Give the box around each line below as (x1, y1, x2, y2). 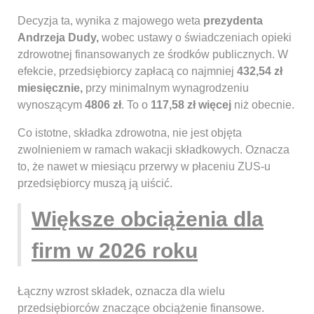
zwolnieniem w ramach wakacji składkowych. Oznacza (18, 144, 289, 156)
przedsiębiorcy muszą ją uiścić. (18, 177, 172, 190)
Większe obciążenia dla (32, 207, 264, 231)
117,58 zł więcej (151, 99, 231, 111)
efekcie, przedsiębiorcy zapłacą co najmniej (18, 65, 237, 78)
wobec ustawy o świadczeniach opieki (99, 32, 292, 44)
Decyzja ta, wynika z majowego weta (18, 15, 203, 27)
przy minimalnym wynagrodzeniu (83, 82, 249, 95)
